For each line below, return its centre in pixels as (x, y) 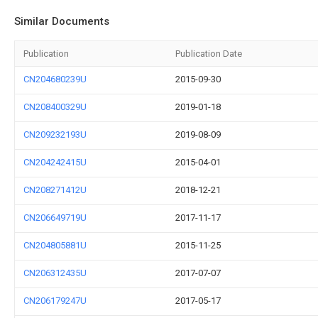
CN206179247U (55, 301)
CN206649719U (55, 218)
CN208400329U (55, 107)
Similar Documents (62, 21)
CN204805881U (55, 245)
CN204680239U (55, 79)
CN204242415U (55, 162)
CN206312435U (55, 273)
